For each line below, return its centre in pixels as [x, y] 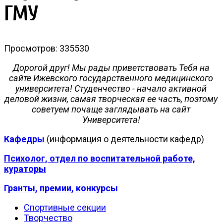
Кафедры [24, 139]
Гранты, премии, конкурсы [61, 188]
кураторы [25, 168]
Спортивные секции [65, 207]
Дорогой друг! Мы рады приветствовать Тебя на [111, 67]
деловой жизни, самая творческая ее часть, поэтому [111, 99]
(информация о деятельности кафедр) [124, 139]
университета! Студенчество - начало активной [111, 88]
